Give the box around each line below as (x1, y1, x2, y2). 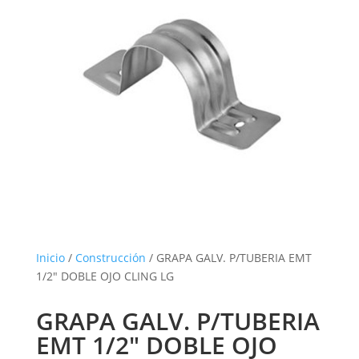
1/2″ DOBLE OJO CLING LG (35, 268, 174, 284)
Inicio (35, 250, 65, 266)
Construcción (75, 250, 146, 266)
